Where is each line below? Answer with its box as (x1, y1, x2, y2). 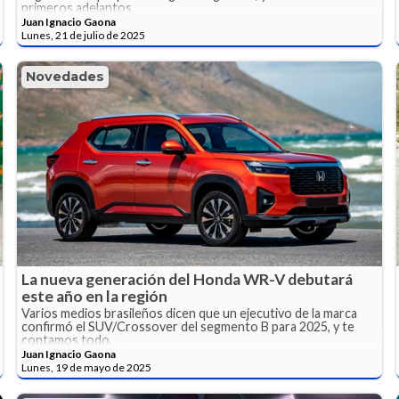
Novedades (26, 69, 105, 85)
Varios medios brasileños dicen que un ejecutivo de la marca (21, 305, 358, 322)
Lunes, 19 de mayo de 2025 (21, 361, 152, 375)
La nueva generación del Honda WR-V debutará (21, 270, 354, 289)
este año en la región (21, 287, 168, 306)
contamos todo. (21, 332, 113, 348)
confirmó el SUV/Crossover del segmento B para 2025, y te (21, 319, 355, 335)
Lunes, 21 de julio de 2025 (21, 28, 146, 43)
